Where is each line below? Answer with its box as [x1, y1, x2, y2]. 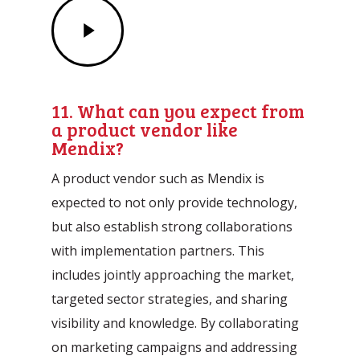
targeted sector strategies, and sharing [51, 289, 288, 308]
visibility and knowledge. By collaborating [51, 313, 300, 332]
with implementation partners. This [51, 241, 265, 260]
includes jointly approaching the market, [51, 265, 295, 284]
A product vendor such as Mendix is [51, 169, 265, 187]
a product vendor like [51, 117, 239, 142]
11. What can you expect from [51, 98, 305, 124]
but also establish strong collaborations [51, 217, 293, 235]
